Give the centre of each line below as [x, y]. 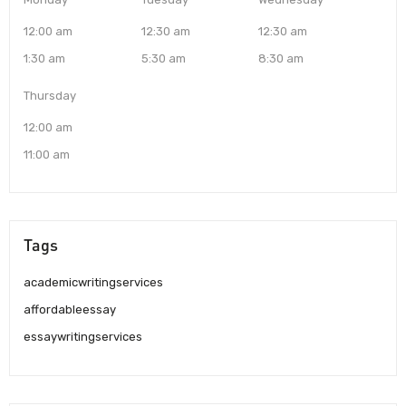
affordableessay [70, 310]
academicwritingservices [93, 283]
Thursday [50, 96]
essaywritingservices [83, 337]
